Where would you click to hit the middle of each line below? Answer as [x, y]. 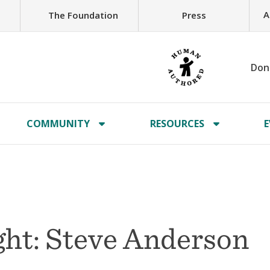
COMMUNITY [58, 124]
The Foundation [83, 15]
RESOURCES [177, 124]
